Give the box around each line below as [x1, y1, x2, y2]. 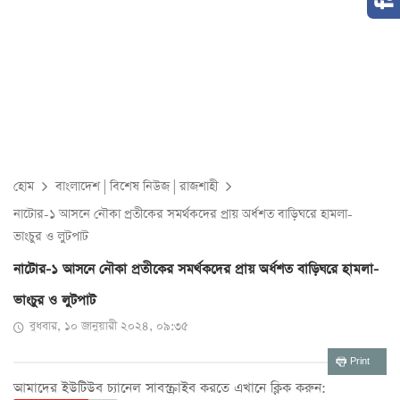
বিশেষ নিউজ [110, 178, 170, 196]
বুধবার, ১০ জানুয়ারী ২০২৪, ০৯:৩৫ [29, 318, 188, 335]
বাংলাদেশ [55, 178, 100, 196]
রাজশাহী [179, 178, 218, 196]
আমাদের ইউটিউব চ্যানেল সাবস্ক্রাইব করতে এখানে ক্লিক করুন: [13, 379, 326, 397]
